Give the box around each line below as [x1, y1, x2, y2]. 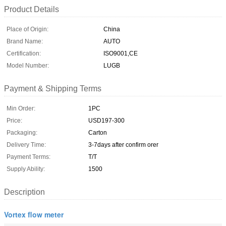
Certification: [7, 49, 41, 57]
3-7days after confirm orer [88, 141, 158, 148]
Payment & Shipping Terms [4, 84, 101, 93]
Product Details [4, 5, 59, 14]
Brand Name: [7, 37, 43, 45]
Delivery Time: [7, 141, 46, 148]
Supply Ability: [7, 165, 45, 173]
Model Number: [7, 62, 49, 69]
